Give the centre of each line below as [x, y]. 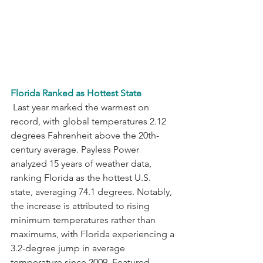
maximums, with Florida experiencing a [94, 234]
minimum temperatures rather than [84, 220]
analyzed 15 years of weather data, [82, 163]
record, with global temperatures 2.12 [90, 121]
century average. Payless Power [76, 149]
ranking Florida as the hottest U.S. [82, 177]
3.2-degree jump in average [69, 248]
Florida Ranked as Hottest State [76, 93]
